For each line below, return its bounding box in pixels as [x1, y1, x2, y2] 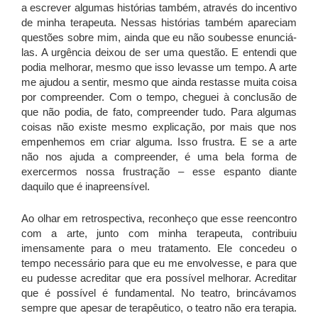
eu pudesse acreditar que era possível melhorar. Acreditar [21, 271, 297, 284]
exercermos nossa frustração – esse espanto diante [21, 165, 297, 177]
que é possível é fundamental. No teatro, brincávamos [21, 286, 297, 299]
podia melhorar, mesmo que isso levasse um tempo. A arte [21, 60, 297, 73]
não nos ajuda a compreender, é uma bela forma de [21, 150, 297, 163]
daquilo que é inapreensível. [21, 180, 150, 192]
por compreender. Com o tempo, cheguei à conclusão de [21, 90, 297, 103]
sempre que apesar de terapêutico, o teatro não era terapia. [21, 301, 297, 314]
